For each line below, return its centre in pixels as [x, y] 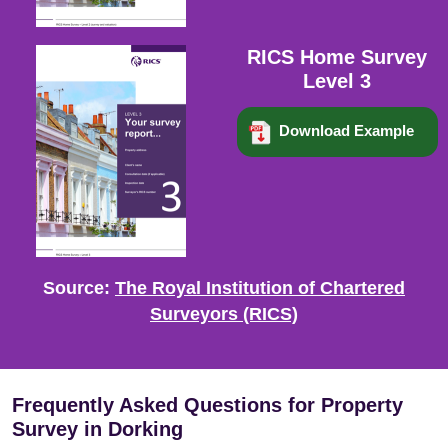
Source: [76, 288]
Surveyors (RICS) [224, 314]
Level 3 [337, 81]
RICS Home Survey [337, 57]
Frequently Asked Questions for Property [207, 405]
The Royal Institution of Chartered [260, 288]
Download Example [346, 130]
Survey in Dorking [97, 429]
